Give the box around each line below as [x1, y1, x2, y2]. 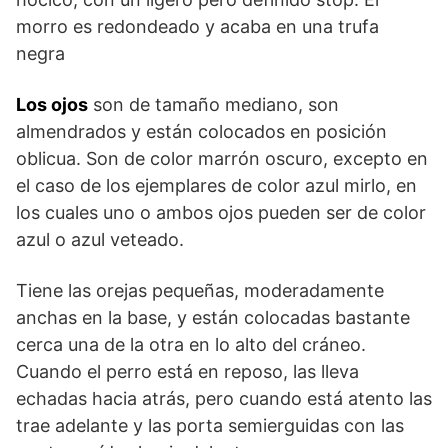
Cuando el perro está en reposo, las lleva [16, 361, 359, 383]
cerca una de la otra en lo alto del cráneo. [16, 334, 366, 356]
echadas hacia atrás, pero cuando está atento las [16, 388, 432, 410]
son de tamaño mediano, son [88, 94, 339, 116]
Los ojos [16, 94, 88, 116]
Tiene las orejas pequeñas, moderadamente [16, 280, 384, 302]
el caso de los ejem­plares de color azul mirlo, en [16, 175, 417, 197]
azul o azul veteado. [16, 229, 184, 251]
